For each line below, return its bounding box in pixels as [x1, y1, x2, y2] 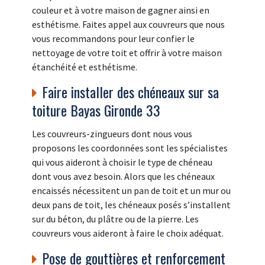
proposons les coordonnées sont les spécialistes [32, 141, 228, 154]
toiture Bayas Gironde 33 [32, 99, 160, 121]
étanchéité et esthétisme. [32, 60, 137, 73]
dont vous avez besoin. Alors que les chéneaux [32, 170, 215, 182]
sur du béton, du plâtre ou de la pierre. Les [32, 212, 199, 225]
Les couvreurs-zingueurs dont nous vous [32, 127, 192, 140]
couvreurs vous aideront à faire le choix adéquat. [32, 227, 224, 239]
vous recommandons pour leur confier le [32, 32, 195, 44]
